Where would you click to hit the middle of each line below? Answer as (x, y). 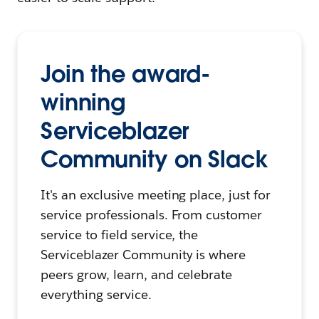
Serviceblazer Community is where (143, 255)
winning (83, 103)
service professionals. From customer (152, 215)
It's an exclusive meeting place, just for (156, 195)
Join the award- (126, 74)
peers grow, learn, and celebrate (137, 275)
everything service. (96, 295)
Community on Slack (155, 159)
